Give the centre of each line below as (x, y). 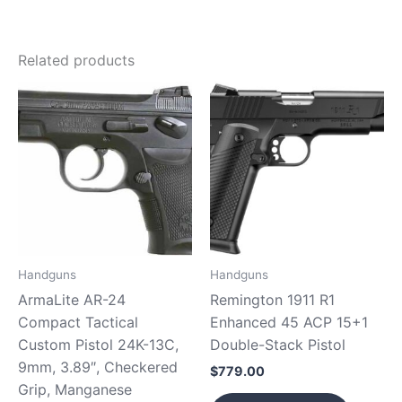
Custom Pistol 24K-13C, (98, 345)
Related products (76, 61)
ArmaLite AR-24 (72, 300)
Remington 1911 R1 (272, 300)
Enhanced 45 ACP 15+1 (289, 323)
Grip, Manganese (75, 390)
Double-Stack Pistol (278, 345)
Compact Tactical (78, 323)
